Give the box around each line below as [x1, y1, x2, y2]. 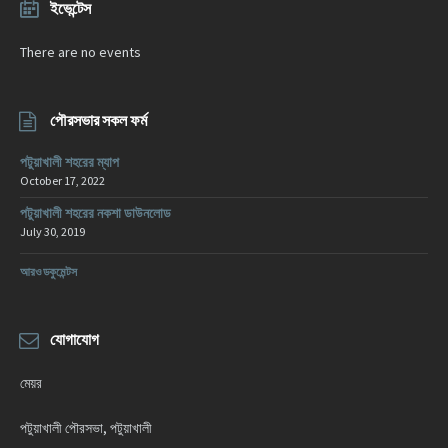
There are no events [20, 43, 141, 62]
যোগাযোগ [50, 329, 99, 350]
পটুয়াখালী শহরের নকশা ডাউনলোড [20, 204, 171, 223]
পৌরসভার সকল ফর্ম [50, 110, 147, 131]
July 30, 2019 [20, 224, 85, 240]
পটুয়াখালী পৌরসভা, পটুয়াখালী [20, 419, 152, 438]
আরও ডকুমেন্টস [20, 264, 77, 280]
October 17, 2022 [20, 173, 105, 189]
